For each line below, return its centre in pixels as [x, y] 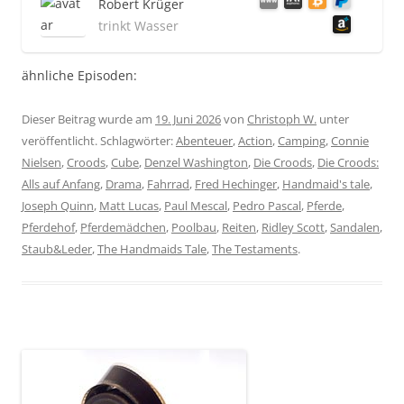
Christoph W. [282, 119]
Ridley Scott [293, 227]
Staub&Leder [57, 248]
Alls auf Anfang [61, 184]
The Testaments [255, 248]
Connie [350, 140]
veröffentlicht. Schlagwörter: [99, 140]
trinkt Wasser [138, 25]
